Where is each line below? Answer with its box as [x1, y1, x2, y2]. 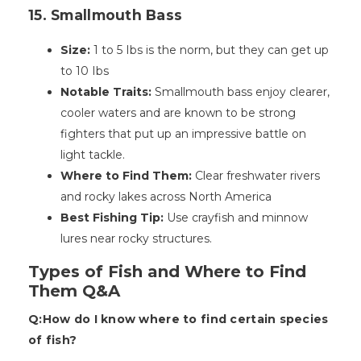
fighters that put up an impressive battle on [60, 127, 306, 142]
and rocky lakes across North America [60, 189, 275, 205]
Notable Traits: [60, 85, 151, 100]
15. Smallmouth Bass [28, 6, 183, 24]
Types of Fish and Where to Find [28, 262, 306, 282]
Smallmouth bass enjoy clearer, [151, 85, 330, 100]
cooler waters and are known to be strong [60, 106, 296, 121]
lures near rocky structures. [60, 231, 212, 247]
